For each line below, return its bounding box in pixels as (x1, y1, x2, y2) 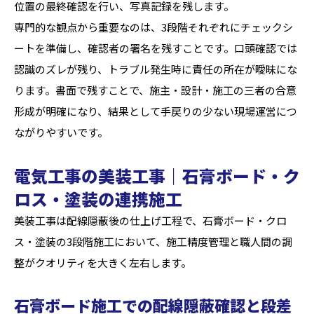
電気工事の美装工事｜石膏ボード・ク (14, 163, 300, 188)
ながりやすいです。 (14, 125, 108, 139)
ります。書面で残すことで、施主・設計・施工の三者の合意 (14, 83, 296, 97)
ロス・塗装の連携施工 (14, 186, 182, 211)
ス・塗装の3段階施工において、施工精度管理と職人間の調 (14, 234, 292, 249)
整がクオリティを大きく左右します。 (14, 255, 191, 270)
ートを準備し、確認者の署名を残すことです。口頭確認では (14, 41, 297, 55)
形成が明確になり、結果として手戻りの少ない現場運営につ (14, 104, 297, 118)
